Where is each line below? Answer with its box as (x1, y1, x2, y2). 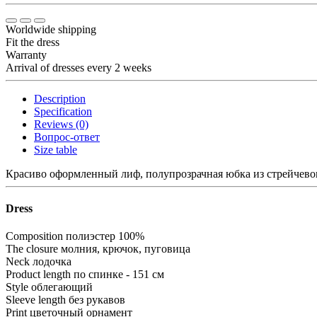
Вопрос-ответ (34, 130, 100, 143)
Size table (34, 143, 77, 156)
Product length (6, 268, 71, 281)
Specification (34, 105, 92, 117)
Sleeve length (6, 294, 66, 306)
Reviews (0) (34, 117, 88, 130)
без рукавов (69, 294, 125, 306)
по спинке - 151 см (74, 268, 164, 281)
